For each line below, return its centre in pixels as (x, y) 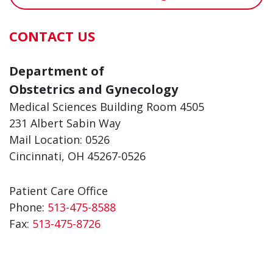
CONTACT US (52, 36)
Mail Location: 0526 (59, 139)
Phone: (28, 207)
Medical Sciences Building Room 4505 (107, 106)
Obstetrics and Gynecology (94, 89)
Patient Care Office (58, 190)
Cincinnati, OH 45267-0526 (77, 156)
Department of (57, 71)
